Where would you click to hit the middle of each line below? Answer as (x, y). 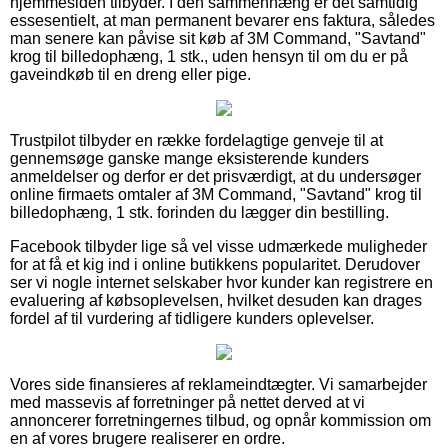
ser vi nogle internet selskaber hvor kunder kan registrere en (221, 282)
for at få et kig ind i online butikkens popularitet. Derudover (215, 264)
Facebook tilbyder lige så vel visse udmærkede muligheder (218, 246)
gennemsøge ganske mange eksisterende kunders (189, 158)
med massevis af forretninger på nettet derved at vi (187, 402)
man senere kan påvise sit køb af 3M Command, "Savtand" (218, 38)
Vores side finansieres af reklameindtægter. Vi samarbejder (218, 384)
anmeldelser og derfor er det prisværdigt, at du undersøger (215, 176)
